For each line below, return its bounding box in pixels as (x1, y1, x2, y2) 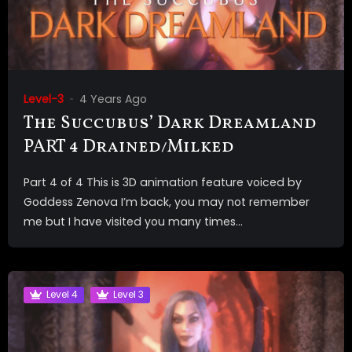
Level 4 (46, 288, 78, 302)
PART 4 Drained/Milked (24, 134, 234, 159)
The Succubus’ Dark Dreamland (24, 111, 317, 136)
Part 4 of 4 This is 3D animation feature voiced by (24, 174, 302, 190)
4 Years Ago (79, 90, 147, 107)
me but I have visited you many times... (24, 213, 243, 229)
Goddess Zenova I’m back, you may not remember (24, 193, 310, 210)
